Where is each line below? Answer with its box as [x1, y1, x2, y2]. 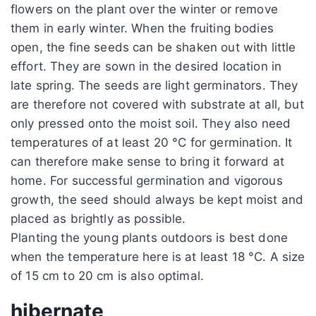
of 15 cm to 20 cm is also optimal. [11, 268, 205, 283]
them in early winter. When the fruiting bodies [11, 20, 274, 35]
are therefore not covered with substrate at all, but [11, 97, 304, 111]
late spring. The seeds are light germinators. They [11, 78, 298, 92]
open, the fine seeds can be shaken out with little [11, 39, 296, 54]
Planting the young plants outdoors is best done [11, 230, 288, 245]
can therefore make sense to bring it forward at [11, 154, 285, 169]
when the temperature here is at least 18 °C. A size [11, 249, 305, 264]
